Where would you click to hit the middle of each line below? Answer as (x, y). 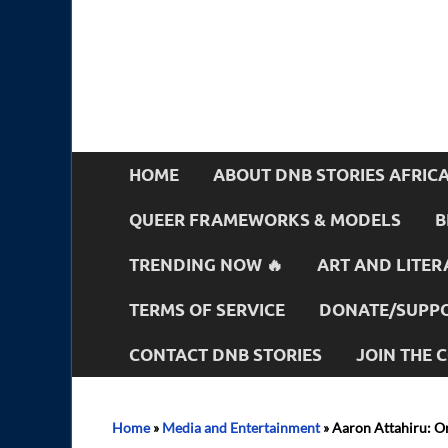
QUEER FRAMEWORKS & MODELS (265, 219)
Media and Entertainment (241, 427)
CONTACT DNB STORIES (225, 354)
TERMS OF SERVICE (207, 309)
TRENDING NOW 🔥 (206, 264)
